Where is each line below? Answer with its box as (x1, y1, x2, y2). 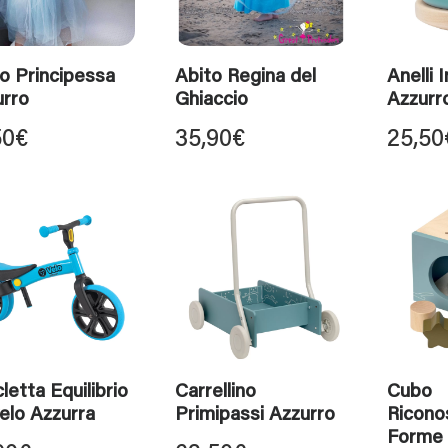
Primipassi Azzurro (175, 406, 335, 426)
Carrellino (175, 383, 256, 403)
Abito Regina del (175, 68, 316, 87)
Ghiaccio (175, 91, 248, 110)
